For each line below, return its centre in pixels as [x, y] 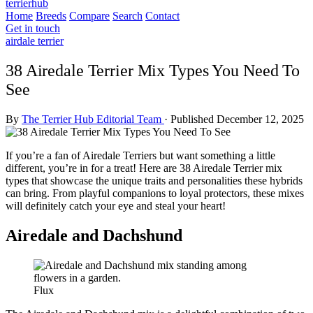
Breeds [51, 16]
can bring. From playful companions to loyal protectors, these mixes [155, 193]
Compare [89, 16]
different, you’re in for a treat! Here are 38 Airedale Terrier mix [144, 168]
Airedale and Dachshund [94, 235]
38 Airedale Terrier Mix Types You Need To [153, 70]
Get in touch [33, 28]
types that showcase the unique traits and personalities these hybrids [154, 180]
